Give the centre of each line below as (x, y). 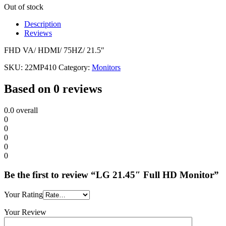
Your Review (25, 212)
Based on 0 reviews (53, 89)
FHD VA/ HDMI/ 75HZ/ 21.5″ (54, 50)
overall (26, 110)
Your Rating (23, 195)
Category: (75, 67)
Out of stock (24, 7)
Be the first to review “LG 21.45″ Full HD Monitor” (111, 175)
